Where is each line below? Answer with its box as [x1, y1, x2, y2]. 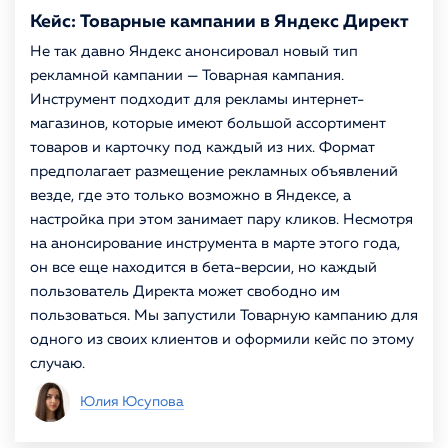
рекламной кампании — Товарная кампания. [30, 68, 344, 83]
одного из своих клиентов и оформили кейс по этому [30, 332, 414, 347]
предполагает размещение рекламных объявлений [30, 164, 398, 179]
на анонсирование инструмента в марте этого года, [30, 236, 400, 251]
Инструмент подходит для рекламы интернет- [30, 92, 364, 107]
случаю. [30, 356, 85, 371]
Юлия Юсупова [80, 395, 184, 409]
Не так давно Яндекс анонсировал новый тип [30, 44, 358, 59]
